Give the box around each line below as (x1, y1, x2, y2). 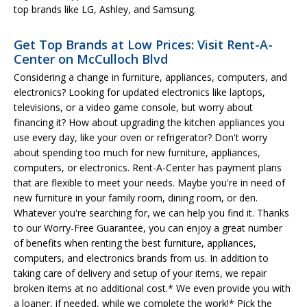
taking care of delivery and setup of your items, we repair (14, 267, 267, 280)
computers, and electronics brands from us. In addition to (14, 251, 269, 265)
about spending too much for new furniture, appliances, (14, 146, 260, 159)
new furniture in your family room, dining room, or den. (14, 191, 258, 204)
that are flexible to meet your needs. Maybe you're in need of (14, 176, 285, 189)
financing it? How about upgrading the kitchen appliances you (14, 116, 284, 129)
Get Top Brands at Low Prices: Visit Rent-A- (14, 36, 273, 53)
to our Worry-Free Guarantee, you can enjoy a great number (14, 221, 282, 234)
